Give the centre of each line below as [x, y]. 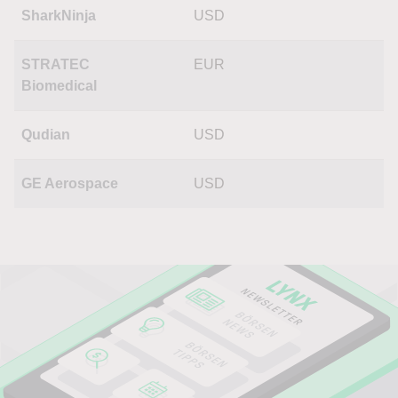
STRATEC [56, 64]
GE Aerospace [70, 183]
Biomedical [59, 86]
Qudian [46, 135]
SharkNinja [59, 16]
